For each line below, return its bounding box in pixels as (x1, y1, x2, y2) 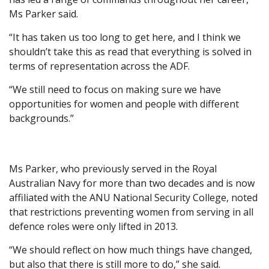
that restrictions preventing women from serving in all (9, 205, 253, 219)
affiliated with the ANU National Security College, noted (9, 190, 258, 204)
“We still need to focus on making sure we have (9, 82, 221, 96)
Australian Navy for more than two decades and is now (9, 176, 255, 190)
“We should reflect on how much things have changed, (9, 243, 252, 256)
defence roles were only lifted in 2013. (9, 219, 178, 233)
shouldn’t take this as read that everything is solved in (9, 44, 252, 58)
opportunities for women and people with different (9, 97, 239, 110)
